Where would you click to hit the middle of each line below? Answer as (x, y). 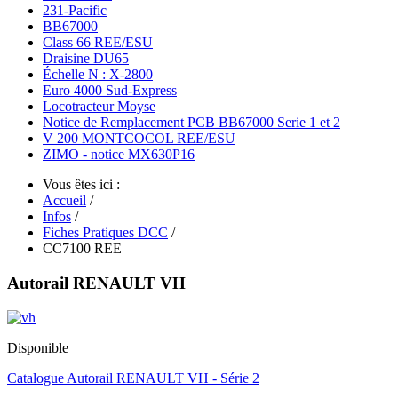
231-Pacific (75, 11)
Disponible (38, 347)
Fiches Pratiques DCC (105, 233)
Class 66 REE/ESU (98, 43)
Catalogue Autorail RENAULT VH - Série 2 (133, 378)
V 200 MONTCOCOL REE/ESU (139, 139)
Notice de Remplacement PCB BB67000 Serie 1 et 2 (191, 123)
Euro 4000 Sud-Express (110, 91)
